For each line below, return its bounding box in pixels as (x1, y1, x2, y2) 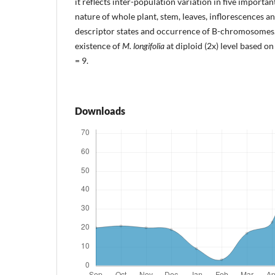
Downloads (75, 104, 125, 117)
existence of (75, 40, 122, 51)
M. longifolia (122, 40, 165, 51)
